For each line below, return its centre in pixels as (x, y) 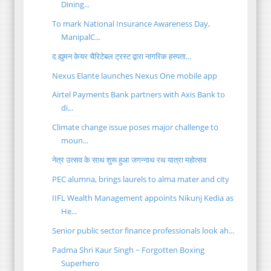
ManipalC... (81, 37)
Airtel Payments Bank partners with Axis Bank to (139, 95)
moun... (75, 141)
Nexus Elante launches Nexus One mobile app (135, 75)
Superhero (80, 263)
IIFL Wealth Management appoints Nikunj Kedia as (143, 198)
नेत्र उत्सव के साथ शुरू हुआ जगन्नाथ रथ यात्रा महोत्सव (129, 159)
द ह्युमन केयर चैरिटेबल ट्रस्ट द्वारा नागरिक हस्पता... (122, 56)
